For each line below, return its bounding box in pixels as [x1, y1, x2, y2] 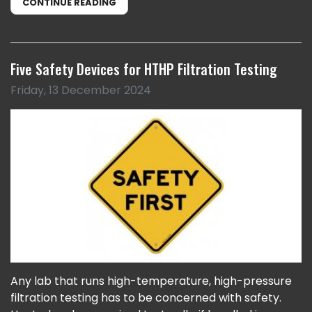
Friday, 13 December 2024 [10, 82, 151, 99]
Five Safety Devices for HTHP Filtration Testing [10, 58, 277, 80]
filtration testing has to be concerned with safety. [10, 289, 281, 306]
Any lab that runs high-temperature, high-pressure [10, 272, 292, 289]
